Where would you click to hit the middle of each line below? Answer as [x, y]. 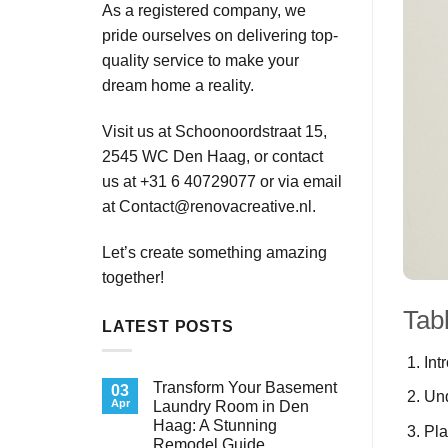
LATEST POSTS [168, 326]
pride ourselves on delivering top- [220, 36]
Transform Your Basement [245, 388]
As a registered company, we [204, 11]
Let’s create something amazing [214, 252]
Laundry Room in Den [231, 407]
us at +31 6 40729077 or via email [222, 181]
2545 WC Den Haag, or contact [212, 156]
